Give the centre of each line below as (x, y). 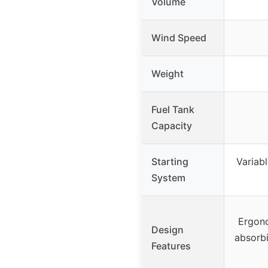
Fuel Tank (173, 109)
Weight (167, 73)
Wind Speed (179, 37)
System (168, 177)
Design (167, 229)
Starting (170, 161)
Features (171, 246)
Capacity (172, 125)
